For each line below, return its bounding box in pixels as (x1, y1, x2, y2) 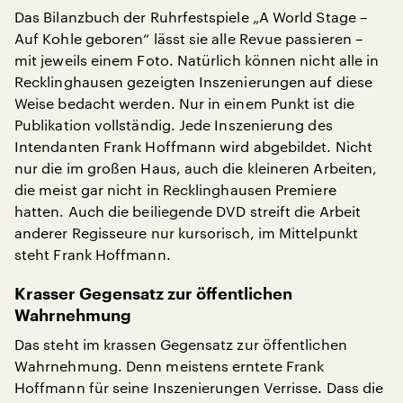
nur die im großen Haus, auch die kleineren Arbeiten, (14, 159, 378, 176)
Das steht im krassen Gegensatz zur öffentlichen (14, 336, 347, 353)
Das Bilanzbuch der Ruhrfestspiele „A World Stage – (14, 8, 368, 25)
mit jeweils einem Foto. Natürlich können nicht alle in (14, 51, 380, 68)
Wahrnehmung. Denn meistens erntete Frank (14, 357, 325, 374)
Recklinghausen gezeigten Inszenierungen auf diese (14, 73, 372, 90)
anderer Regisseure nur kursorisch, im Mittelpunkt (14, 224, 358, 241)
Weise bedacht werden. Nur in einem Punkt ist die (14, 94, 354, 112)
